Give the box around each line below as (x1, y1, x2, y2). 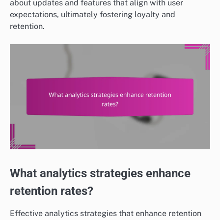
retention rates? (10, 184, 93, 198)
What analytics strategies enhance (10, 166, 191, 181)
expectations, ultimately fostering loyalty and (10, 9, 175, 19)
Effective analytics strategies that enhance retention (10, 209, 201, 219)
